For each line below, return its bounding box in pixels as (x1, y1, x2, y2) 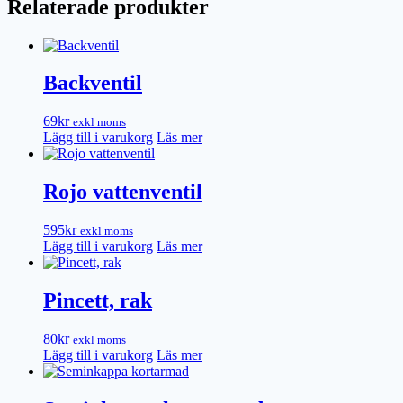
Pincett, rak (43, 289, 152, 313)
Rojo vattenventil (43, 180, 202, 204)
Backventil (43, 71, 142, 95)
